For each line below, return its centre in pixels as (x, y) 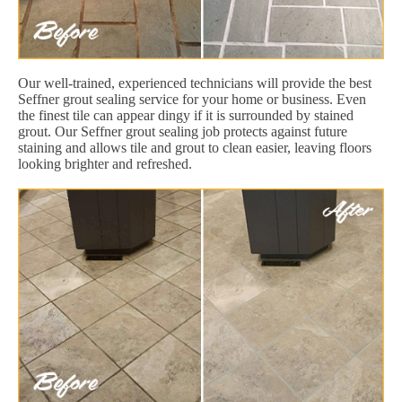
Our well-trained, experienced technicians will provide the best (195, 83)
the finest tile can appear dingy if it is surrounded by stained (186, 115)
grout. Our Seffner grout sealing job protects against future (183, 131)
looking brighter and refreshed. (105, 163)
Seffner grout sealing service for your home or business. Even (192, 99)
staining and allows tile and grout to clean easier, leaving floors (195, 147)
